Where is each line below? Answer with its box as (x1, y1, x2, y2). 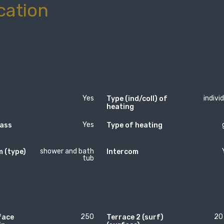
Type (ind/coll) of (106, 94, 167, 103)
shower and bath (39, 146, 94, 155)
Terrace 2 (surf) (106, 212, 163, 221)
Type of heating (106, 120, 162, 129)
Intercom (106, 147, 138, 156)
